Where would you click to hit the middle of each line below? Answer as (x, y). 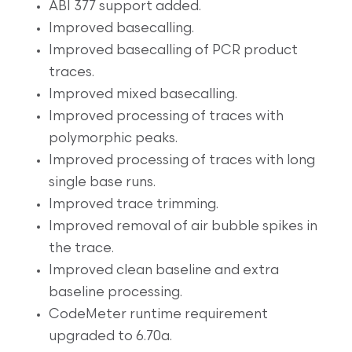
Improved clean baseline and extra (164, 270)
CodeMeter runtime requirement (159, 314)
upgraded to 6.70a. (111, 336)
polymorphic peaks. (114, 138)
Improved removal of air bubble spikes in (183, 226)
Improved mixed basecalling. (143, 94)
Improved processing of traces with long (182, 160)
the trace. (82, 248)
